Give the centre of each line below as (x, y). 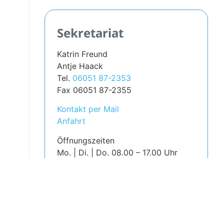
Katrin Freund (82, 54)
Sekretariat (90, 32)
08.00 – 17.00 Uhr (144, 152)
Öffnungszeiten (85, 140)
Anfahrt (71, 121)
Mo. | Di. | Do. (83, 152)
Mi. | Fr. (70, 164)
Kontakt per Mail (88, 109)
